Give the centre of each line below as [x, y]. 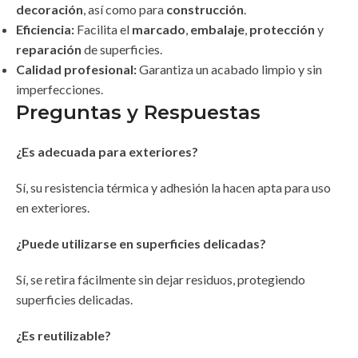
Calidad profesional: [76, 70]
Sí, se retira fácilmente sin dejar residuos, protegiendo [161, 280]
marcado [159, 30]
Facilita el [103, 30]
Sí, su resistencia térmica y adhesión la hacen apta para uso [173, 188]
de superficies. [122, 50]
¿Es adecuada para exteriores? [107, 152]
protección [282, 30]
